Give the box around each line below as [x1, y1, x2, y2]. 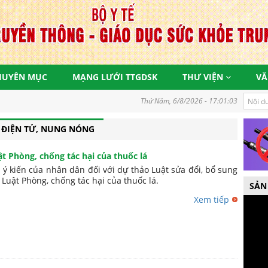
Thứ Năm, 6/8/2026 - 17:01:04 [141, 96, 238, 106]
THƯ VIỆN [182, 71, 226, 83]
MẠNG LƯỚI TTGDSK [72, 71, 157, 83]
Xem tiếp [194, 194, 230, 205]
